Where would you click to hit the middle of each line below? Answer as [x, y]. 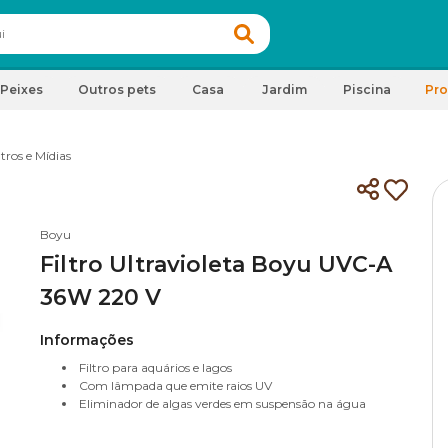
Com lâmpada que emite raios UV [175, 385]
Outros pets [117, 89]
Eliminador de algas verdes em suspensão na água [222, 403]
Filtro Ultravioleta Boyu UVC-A [216, 264]
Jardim [284, 89]
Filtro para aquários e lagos [155, 367]
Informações [87, 340]
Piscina [367, 89]
